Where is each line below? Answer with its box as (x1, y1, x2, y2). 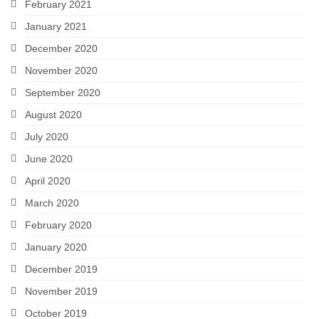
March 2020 (25, 197, 79, 209)
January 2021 (25, 21, 87, 33)
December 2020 (25, 43, 98, 55)
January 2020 (25, 241, 87, 253)
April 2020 (25, 175, 70, 187)
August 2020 (25, 109, 82, 121)
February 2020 (25, 219, 92, 231)
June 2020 (25, 153, 73, 165)
